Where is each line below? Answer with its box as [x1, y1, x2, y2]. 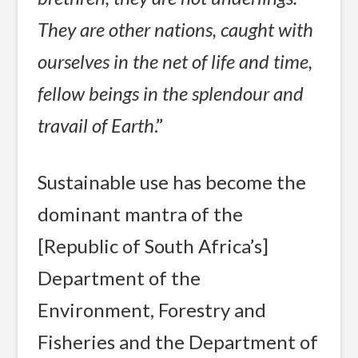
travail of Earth [38, 113, 155, 137]
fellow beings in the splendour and [38, 81, 304, 105]
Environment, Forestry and [38, 298, 267, 322]
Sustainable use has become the [38, 170, 307, 194]
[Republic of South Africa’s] [38, 234, 269, 258]
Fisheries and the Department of [38, 330, 319, 354]
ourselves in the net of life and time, [38, 49, 313, 73]
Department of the [38, 266, 201, 290]
